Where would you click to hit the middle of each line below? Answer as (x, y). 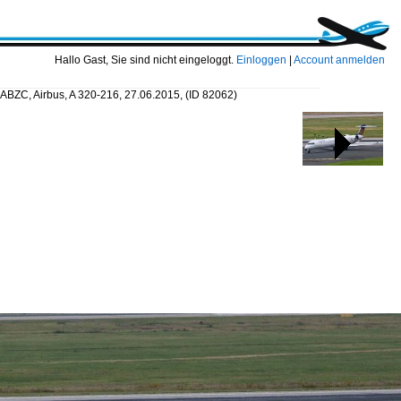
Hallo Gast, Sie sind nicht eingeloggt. (145, 60)
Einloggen (261, 60)
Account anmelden (339, 60)
